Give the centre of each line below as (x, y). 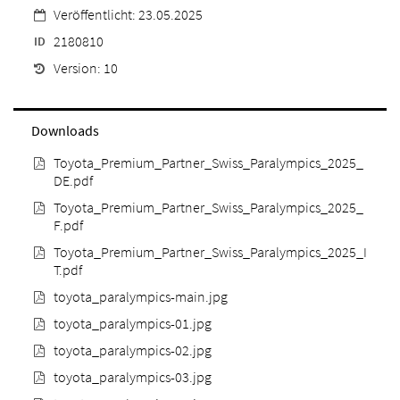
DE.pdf (73, 180)
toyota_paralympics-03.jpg (133, 376)
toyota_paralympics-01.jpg (133, 323)
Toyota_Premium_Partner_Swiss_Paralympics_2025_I (210, 251)
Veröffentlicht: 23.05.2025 (128, 14)
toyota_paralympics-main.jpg (141, 296)
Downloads (65, 130)
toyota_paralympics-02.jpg (133, 350)
